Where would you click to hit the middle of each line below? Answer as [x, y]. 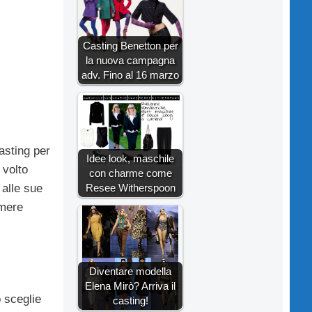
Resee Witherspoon [130, 187]
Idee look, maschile [130, 158]
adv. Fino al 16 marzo [130, 75]
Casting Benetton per [130, 45]
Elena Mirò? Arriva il [130, 286]
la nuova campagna [130, 60]
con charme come [130, 173]
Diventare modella [130, 271]
